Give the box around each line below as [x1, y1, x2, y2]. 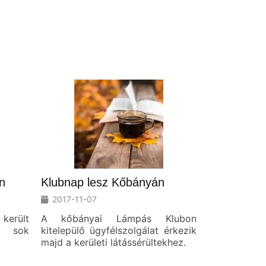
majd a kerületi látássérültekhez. [40, 236, 186, 248]
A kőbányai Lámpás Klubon [40, 212, 197, 224]
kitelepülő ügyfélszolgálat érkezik [40, 224, 197, 236]
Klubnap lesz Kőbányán [40, 175, 164, 189]
